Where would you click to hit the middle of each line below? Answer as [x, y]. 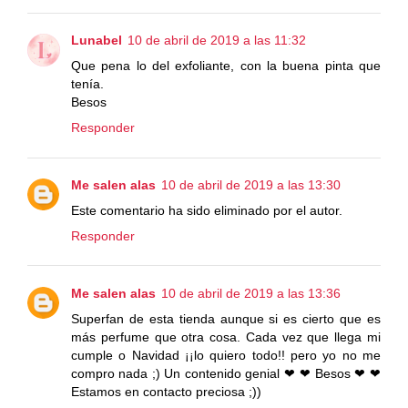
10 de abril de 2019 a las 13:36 [251, 294]
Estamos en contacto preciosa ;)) [166, 392]
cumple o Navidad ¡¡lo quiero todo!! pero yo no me [226, 356]
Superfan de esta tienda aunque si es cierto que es [226, 319]
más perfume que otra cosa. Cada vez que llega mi [226, 337]
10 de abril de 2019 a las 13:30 [251, 185]
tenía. [87, 84]
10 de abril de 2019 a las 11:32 [217, 41]
